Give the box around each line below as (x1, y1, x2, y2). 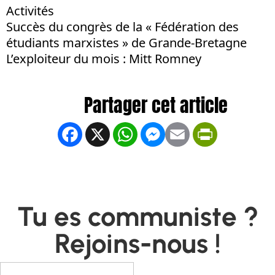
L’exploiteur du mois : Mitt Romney (6, 50, 201, 67)
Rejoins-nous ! (54, 227, 221, 260)
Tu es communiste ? (17, 200, 258, 233)
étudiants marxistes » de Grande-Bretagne (6, 34, 247, 51)
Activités (6, 2, 54, 19)
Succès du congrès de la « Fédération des (6, 18, 239, 35)
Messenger (167, 125, 230, 142)
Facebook (84, 125, 139, 142)
